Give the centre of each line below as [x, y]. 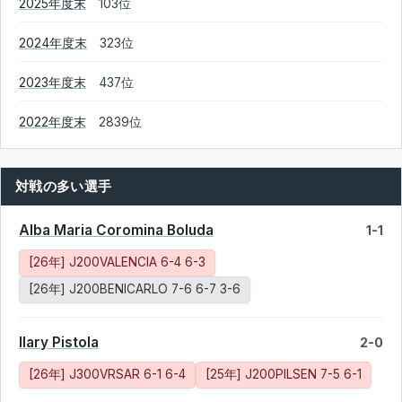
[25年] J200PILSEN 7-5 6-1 [284, 374]
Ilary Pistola [59, 342]
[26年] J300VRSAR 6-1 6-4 [107, 374]
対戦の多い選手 [64, 186]
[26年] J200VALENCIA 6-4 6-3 [117, 262]
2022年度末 [52, 122]
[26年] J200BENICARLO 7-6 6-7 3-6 [135, 289]
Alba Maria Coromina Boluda [116, 230]
